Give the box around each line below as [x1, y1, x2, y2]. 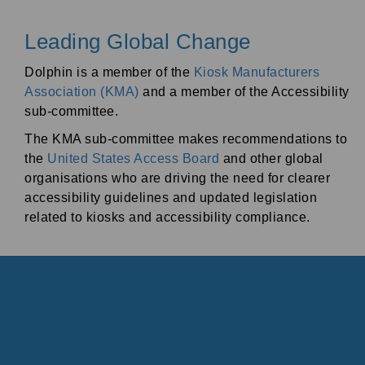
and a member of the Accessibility [139, 84, 350, 99]
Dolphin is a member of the [24, 64, 194, 79]
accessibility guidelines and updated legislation [24, 191, 317, 205]
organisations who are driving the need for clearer [24, 171, 330, 186]
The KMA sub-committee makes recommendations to [24, 132, 347, 147]
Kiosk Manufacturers [193, 64, 319, 79]
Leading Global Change [24, 29, 251, 53]
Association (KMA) [24, 84, 139, 99]
